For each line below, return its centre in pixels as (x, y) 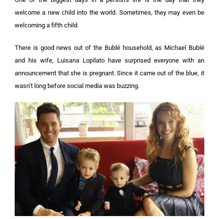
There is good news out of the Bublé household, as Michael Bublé (109, 48)
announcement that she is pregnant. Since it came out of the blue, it (109, 73)
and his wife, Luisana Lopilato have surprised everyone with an (109, 60)
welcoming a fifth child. (47, 25)
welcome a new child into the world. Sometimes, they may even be (109, 12)
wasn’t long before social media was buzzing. (77, 86)
